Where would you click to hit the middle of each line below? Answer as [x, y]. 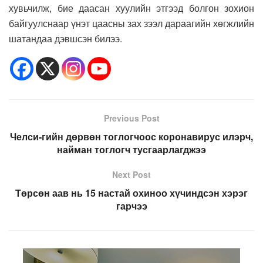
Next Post [131, 175]
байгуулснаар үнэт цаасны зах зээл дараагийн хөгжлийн [131, 23]
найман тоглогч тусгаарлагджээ [131, 150]
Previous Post [131, 118]
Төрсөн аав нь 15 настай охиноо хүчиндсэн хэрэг [131, 193]
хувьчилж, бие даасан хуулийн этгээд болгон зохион [131, 8]
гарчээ [131, 206]
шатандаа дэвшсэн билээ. [65, 39]
